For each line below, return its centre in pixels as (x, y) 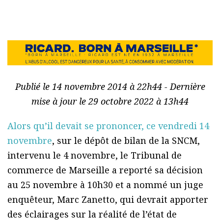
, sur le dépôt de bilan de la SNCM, (126, 141)
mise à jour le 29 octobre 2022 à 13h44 (110, 101)
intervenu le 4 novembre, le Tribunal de (95, 155)
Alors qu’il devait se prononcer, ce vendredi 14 (108, 126)
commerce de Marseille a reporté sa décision (105, 170)
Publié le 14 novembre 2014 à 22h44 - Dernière (110, 87)
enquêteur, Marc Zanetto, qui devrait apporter (108, 200)
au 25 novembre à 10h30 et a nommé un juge (105, 185)
